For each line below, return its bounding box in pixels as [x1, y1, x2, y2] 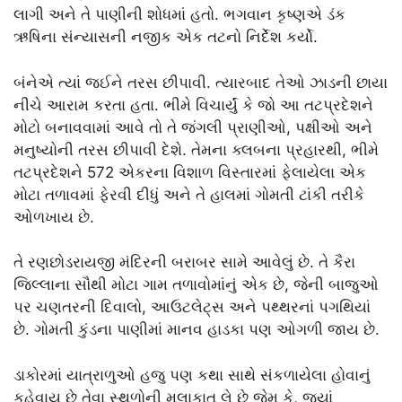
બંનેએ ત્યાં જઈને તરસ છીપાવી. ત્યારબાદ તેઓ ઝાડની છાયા [13, 73, 388, 92]
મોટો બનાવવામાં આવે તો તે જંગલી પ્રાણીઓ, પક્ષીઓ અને [13, 118, 372, 136]
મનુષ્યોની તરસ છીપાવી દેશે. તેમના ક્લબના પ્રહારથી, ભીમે [13, 140, 379, 159]
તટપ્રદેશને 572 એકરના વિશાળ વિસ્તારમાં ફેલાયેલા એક [13, 162, 366, 181]
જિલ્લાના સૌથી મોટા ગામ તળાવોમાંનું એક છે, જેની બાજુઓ [13, 275, 379, 294]
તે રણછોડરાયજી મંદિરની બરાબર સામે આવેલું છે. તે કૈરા [13, 253, 355, 272]
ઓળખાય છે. [13, 207, 94, 226]
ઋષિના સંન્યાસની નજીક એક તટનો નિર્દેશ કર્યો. [13, 28, 318, 47]
